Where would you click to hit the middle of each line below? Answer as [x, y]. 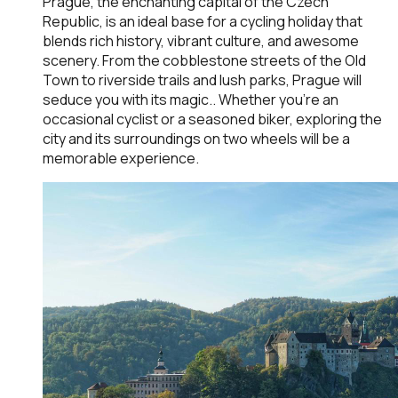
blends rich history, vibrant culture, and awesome [201, 40]
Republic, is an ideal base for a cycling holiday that [203, 21]
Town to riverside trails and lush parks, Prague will [202, 80]
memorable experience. [121, 158]
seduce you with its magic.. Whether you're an [191, 99]
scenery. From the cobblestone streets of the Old [204, 60]
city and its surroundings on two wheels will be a [196, 138]
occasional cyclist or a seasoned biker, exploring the [212, 119]
